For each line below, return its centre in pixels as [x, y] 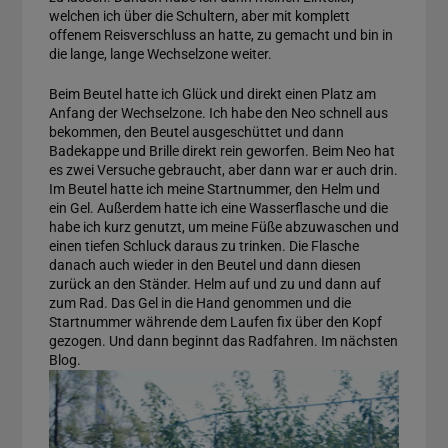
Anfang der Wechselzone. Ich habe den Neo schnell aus [218, 112]
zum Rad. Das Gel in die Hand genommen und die [199, 302]
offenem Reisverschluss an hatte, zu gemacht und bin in [220, 34]
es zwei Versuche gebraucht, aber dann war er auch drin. [223, 169]
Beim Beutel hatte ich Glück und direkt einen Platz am [212, 93]
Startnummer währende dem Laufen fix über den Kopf [215, 321]
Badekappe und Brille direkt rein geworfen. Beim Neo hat [221, 150]
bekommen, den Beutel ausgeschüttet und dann [196, 131]
